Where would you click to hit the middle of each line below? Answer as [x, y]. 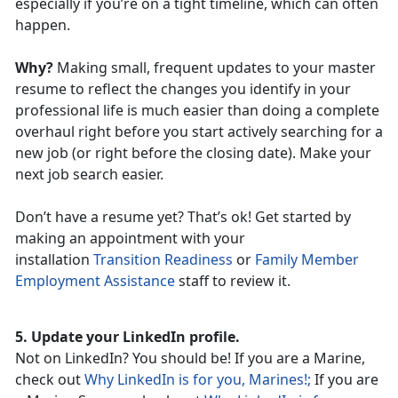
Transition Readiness [163, 260]
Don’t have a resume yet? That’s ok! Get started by [183, 217]
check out [50, 380]
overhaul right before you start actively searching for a [199, 132]
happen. [43, 25]
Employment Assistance [95, 281]
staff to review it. [233, 281]
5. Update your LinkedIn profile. [127, 337]
